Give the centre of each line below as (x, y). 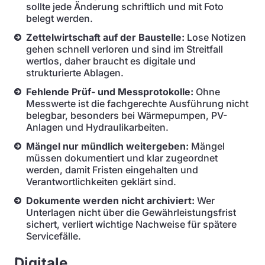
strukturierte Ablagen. (75, 73)
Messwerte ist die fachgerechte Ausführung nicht (137, 104)
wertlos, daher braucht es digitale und (111, 61)
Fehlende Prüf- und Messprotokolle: (110, 92)
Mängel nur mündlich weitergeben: (107, 146)
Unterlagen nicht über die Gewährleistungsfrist (131, 212)
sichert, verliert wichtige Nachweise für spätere (131, 224)
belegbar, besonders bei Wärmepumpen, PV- (127, 115)
